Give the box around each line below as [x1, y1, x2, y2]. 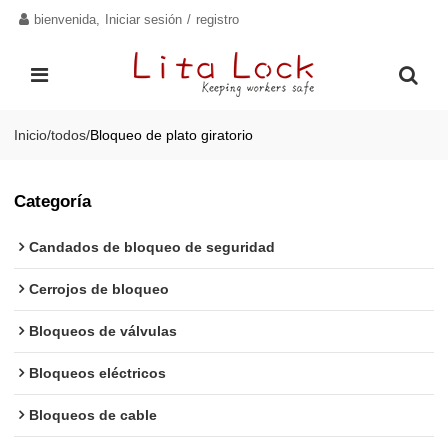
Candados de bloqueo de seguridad [29, 239, 276, 256]
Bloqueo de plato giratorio [90, 127, 254, 143]
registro [196, 12, 240, 27]
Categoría [14, 191, 92, 211]
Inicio [14, 127, 48, 143]
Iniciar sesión [105, 12, 183, 27]
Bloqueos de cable [29, 407, 158, 424]
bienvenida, [34, 12, 101, 27]
